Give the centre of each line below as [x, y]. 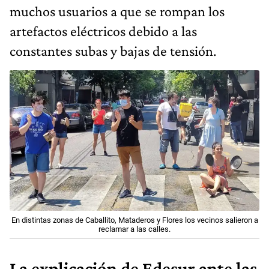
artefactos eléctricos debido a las [103, 31]
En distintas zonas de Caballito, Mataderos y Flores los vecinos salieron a [134, 220]
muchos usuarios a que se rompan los [117, 11]
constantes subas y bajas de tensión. [113, 50]
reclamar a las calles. [134, 229]
